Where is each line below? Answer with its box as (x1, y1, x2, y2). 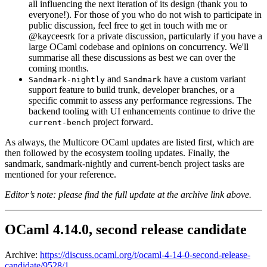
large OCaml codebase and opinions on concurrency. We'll (29, 41, 249, 52)
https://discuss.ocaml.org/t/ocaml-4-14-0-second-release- (40, 250, 250, 260)
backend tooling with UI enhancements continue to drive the (29, 105, 255, 116)
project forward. (91, 116, 153, 127)
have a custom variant (162, 73, 246, 84)
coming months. (29, 63, 89, 73)
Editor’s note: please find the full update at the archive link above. (5, 189, 252, 200)
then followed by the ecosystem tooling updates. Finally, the (5, 147, 229, 158)
